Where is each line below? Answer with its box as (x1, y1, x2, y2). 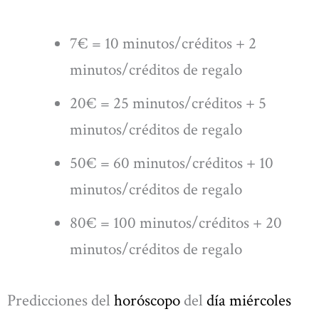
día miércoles (206, 289, 291, 311)
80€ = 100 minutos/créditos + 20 (70, 212, 283, 234)
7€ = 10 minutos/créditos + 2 (70, 33, 257, 55)
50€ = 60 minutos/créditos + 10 (70, 152, 274, 174)
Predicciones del (7, 289, 114, 311)
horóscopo (114, 289, 180, 311)
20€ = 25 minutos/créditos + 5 (70, 93, 267, 115)
